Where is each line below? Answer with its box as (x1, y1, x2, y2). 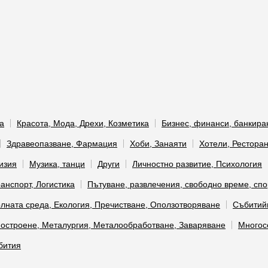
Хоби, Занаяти (130, 139, 187, 148)
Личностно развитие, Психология (132, 159, 262, 169)
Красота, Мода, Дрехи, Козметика (17, 118, 149, 128)
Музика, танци (29, 159, 85, 169)
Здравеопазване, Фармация (7, 139, 117, 148)
